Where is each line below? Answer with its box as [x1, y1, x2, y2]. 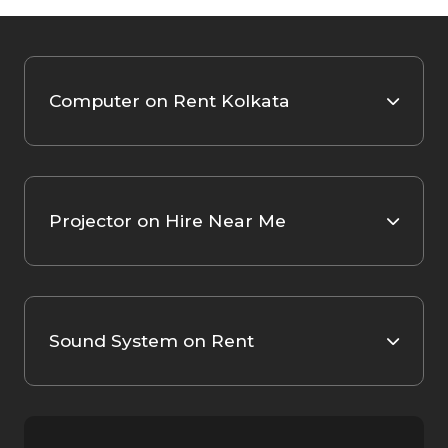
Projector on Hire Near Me [49, 210, 286, 232]
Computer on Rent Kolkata [49, 90, 290, 112]
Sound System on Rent [49, 330, 254, 352]
